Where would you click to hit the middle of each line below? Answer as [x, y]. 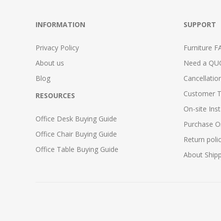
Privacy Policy [57, 48]
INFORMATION [60, 24]
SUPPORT [200, 24]
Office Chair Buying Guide [76, 134]
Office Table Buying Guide [77, 149]
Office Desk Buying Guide [76, 119]
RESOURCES [55, 95]
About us [50, 63]
